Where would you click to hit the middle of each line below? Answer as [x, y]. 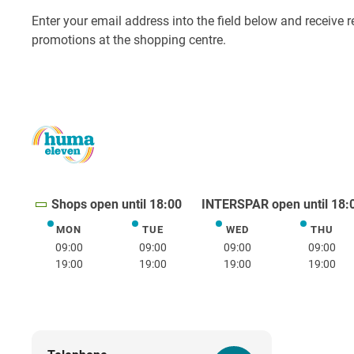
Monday [90, 232]
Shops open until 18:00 [116, 205]
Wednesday [269, 232]
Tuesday [176, 232]
